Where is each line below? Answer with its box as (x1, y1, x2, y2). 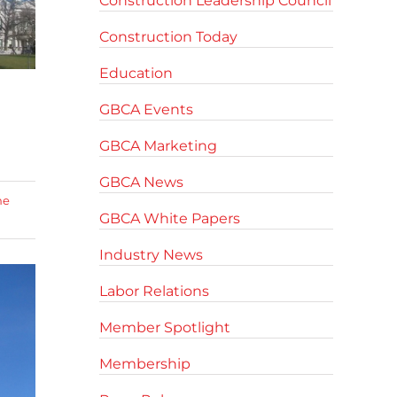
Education (99, 65, 173, 82)
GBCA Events (99, 101, 193, 118)
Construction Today (99, 28, 237, 45)
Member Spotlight (99, 319, 230, 336)
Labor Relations (99, 283, 209, 300)
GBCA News (99, 174, 183, 191)
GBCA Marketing (99, 137, 217, 154)
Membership (99, 355, 191, 372)
